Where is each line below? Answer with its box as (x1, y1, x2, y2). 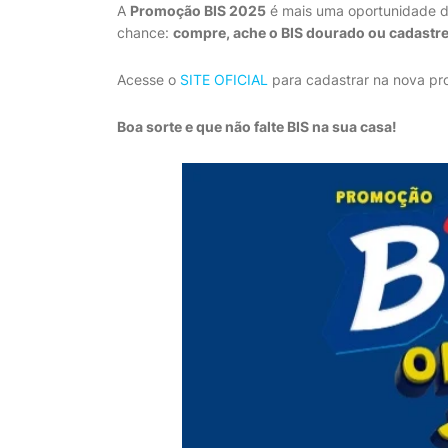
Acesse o (117, 71, 180, 88)
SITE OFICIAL (180, 71, 268, 88)
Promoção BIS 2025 (130, 2, 266, 19)
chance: (117, 24, 173, 41)
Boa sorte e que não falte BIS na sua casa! (117, 118, 397, 135)
